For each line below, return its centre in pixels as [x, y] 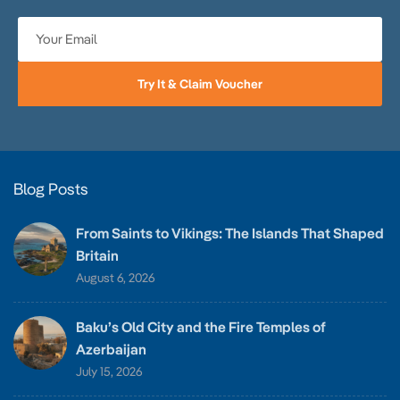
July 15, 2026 [109, 371]
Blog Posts [51, 188]
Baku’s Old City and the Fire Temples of [201, 326]
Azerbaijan [111, 349]
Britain [97, 255]
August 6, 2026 [115, 277]
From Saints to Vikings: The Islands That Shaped [230, 233]
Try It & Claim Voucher [200, 83]
